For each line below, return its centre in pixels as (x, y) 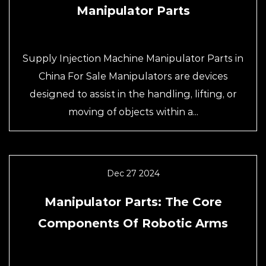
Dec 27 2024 (133, 173)
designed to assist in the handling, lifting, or (133, 94)
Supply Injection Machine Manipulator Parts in (133, 58)
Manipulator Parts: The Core (133, 202)
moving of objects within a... (133, 112)
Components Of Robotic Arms (133, 223)
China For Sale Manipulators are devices (133, 76)
